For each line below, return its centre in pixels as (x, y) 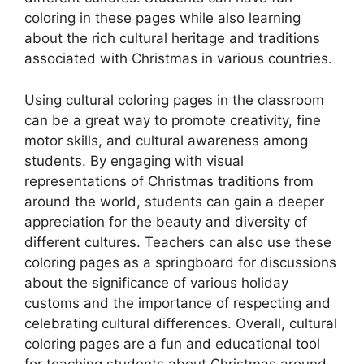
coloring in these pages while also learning (162, 18)
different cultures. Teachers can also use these (178, 242)
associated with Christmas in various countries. (178, 58)
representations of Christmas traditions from (169, 181)
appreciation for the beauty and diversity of (166, 221)
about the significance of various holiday (156, 282)
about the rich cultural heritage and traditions (172, 38)
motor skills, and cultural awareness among (166, 140)
